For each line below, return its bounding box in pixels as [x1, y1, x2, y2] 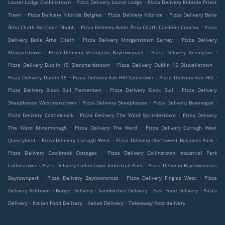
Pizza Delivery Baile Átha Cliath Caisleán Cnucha [80, 24, 199, 31]
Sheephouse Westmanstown [8, 99, 76, 106]
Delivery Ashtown [8, 187, 50, 194]
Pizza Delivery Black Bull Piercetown [8, 86, 101, 94]
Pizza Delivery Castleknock [8, 111, 73, 119]
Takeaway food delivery [129, 199, 185, 207]
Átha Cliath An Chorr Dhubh [8, 24, 75, 31]
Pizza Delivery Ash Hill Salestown [73, 74, 154, 81]
